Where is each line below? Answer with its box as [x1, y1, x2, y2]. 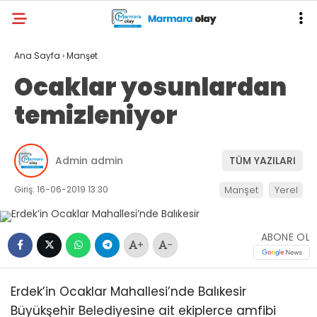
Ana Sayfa [14, 50, 60, 62]
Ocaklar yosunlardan [14, 70, 287, 104]
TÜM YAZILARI [229, 153, 296, 168]
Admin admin [55, 153, 123, 168]
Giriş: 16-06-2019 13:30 [14, 183, 108, 195]
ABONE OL [260, 229, 310, 244]
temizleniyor [14, 98, 178, 132]
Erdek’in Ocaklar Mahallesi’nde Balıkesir [11, 283, 246, 300]
